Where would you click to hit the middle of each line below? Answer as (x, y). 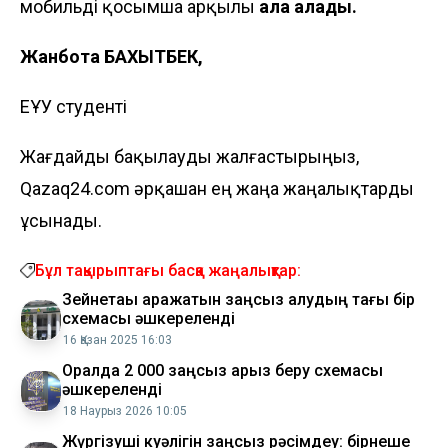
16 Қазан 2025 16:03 (117, 339)
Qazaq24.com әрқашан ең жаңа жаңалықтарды (217, 188)
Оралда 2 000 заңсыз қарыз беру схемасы (222, 370)
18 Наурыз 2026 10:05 (125, 410)
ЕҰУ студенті (73, 106)
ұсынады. (61, 220)
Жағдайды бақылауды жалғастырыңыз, (189, 156)
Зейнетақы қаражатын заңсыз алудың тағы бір (238, 299)
